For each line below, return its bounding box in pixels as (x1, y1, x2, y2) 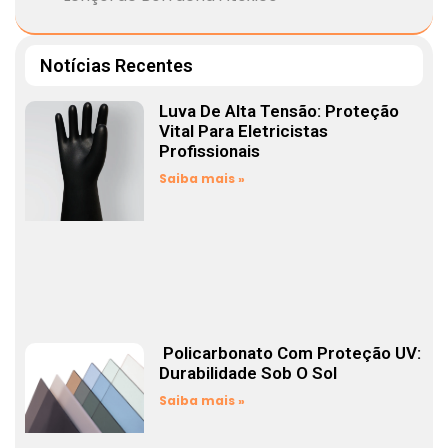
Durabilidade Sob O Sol (159, 362, 338, 383)
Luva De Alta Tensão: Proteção (159, 101, 400, 122)
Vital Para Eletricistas (159, 121, 329, 142)
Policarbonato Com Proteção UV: (159, 342, 422, 363)
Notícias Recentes (40, 55, 193, 77)
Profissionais (159, 141, 261, 162)
